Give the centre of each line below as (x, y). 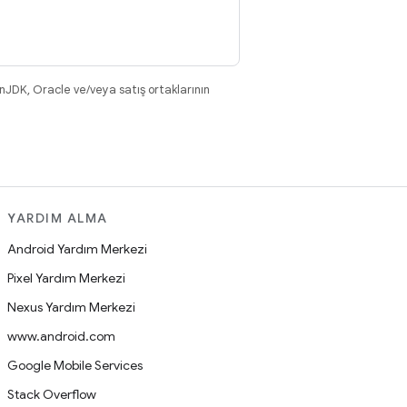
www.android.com (61, 336)
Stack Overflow (52, 394)
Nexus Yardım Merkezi (71, 307)
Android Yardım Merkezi (77, 249)
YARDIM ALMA (58, 218)
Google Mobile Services (75, 365)
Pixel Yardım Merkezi (66, 278)
